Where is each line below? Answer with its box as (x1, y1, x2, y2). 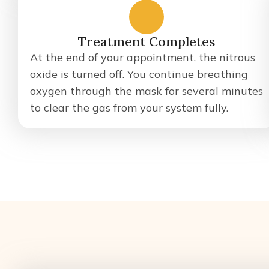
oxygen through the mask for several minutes (30, 84, 263, 98)
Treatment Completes (78, 33, 215, 50)
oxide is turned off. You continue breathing (30, 67, 248, 81)
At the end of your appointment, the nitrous (30, 50, 255, 64)
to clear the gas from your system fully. (30, 101, 228, 115)
